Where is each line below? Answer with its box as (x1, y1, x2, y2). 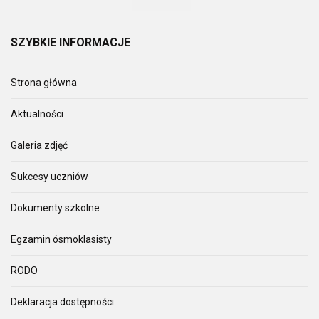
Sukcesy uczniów (11, 170, 88, 182)
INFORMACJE (56, 35, 130, 49)
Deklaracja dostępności (11, 296, 114, 308)
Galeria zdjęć (11, 139, 68, 151)
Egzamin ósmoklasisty (11, 233, 112, 245)
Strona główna (11, 76, 77, 88)
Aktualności (11, 108, 63, 120)
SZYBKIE (11, 35, 56, 49)
